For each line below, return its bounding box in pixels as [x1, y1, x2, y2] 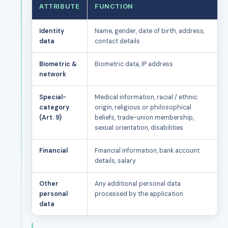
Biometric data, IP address [95, 60, 173, 68]
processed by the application [95, 189, 183, 198]
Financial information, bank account [95, 146, 199, 155]
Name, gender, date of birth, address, [95, 26, 205, 35]
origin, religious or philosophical [95, 103, 191, 111]
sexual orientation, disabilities [95, 123, 183, 132]
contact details [95, 37, 140, 45]
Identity [39, 26, 64, 35]
